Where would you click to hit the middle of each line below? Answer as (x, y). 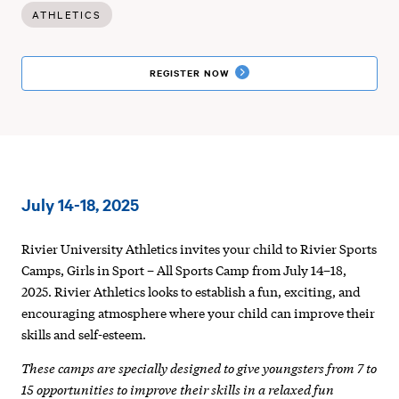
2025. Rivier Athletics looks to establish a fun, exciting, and (191, 292)
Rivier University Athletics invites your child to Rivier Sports (199, 249)
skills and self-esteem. (84, 334)
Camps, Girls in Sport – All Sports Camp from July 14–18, (184, 270)
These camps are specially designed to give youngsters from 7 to (199, 367)
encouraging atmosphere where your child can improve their (199, 313)
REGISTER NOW (189, 73)
